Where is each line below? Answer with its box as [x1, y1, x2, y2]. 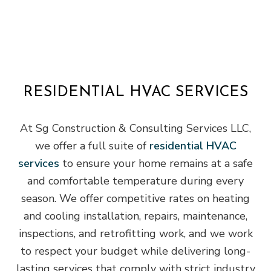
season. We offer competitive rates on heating [21, 191, 250, 206]
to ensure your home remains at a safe [59, 155, 253, 171]
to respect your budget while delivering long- [21, 243, 250, 258]
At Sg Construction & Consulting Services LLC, [20, 120, 251, 135]
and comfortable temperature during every [27, 173, 244, 188]
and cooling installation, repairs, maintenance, [24, 208, 247, 223]
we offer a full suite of [34, 138, 149, 153]
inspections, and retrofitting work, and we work [18, 226, 253, 241]
